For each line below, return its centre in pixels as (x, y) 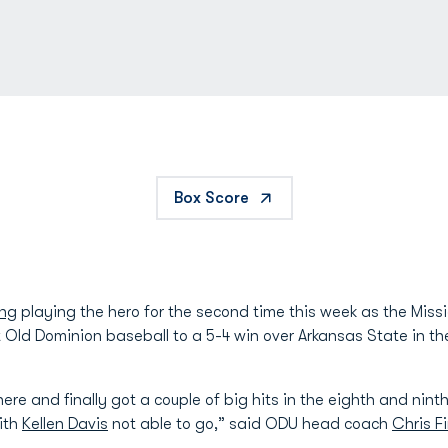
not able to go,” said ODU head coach (250, 424)
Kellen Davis (65, 424)
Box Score (211, 198)
